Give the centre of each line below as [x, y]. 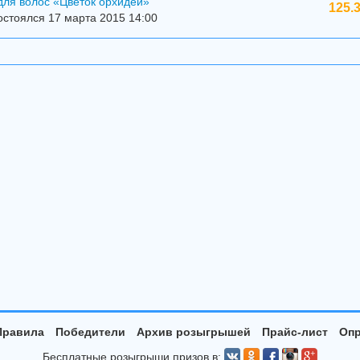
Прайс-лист [295, 332]
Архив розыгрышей [193, 332]
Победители [90, 332]
